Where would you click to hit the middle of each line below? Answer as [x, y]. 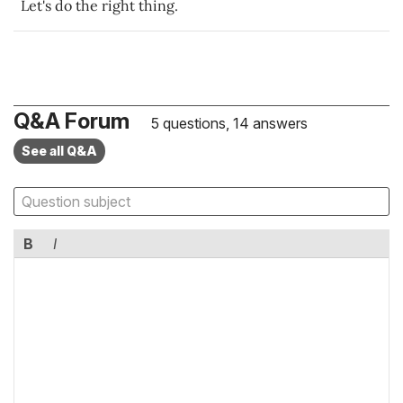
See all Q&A [59, 150]
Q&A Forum [72, 121]
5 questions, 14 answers [228, 123]
